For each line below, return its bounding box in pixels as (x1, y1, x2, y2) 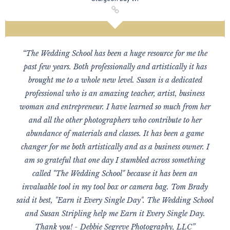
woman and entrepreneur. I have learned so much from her (20, 102, 210, 111)
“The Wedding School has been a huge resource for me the (23, 49, 207, 58)
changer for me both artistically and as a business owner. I (21, 142, 209, 151)
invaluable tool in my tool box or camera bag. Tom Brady (22, 182, 208, 191)
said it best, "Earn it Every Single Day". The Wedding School (16, 196, 214, 205)
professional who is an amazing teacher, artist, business (25, 89, 205, 98)
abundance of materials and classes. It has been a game (26, 129, 204, 138)
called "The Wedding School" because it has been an (32, 169, 198, 178)
